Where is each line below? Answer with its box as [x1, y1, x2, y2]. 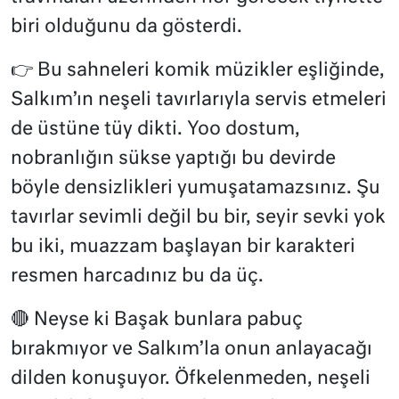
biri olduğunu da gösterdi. [11, 17, 242, 37]
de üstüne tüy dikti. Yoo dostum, [11, 119, 300, 139]
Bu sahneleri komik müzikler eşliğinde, [33, 61, 385, 80]
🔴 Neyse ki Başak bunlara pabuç [11, 310, 303, 330]
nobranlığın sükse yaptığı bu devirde [11, 149, 336, 168]
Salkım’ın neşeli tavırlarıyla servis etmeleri [11, 90, 387, 110]
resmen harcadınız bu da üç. [11, 266, 264, 286]
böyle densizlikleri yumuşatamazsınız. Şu [11, 178, 380, 198]
